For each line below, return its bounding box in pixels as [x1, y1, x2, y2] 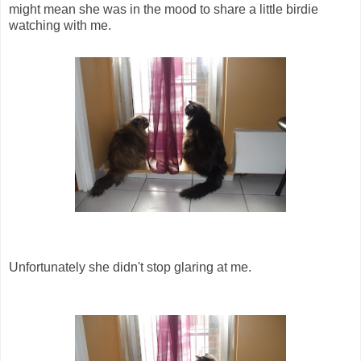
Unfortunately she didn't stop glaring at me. [9, 260, 251, 275]
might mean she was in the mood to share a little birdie [9, 2, 318, 17]
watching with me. [9, 19, 111, 33]
